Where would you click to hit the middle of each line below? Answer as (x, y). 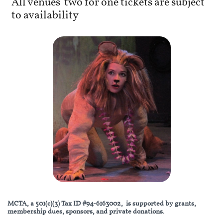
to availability (45, 16)
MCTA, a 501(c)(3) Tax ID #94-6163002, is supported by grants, (102, 204)
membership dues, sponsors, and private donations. (86, 212)
